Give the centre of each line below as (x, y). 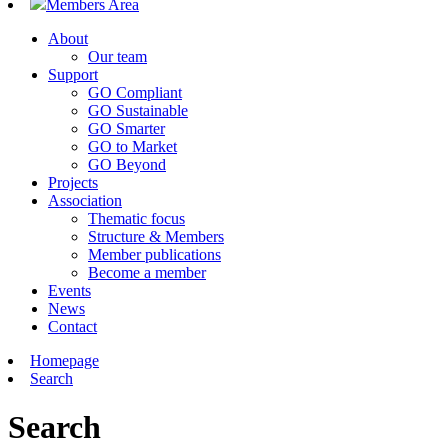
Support (73, 74)
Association (85, 200)
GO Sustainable (138, 110)
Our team (117, 56)
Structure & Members (156, 236)
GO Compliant (135, 92)
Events (69, 290)
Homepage (64, 360)
